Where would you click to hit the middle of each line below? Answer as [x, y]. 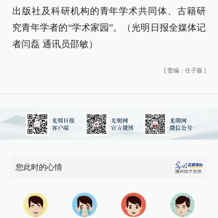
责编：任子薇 [185, 71]
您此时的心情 [39, 167]
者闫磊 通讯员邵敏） [55, 44]
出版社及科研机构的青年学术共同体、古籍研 [109, 11]
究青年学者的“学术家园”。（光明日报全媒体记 [109, 27]
